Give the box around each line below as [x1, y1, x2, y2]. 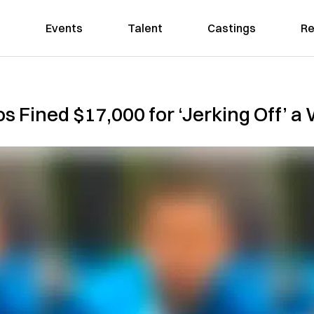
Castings [207, 21, 256, 35]
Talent [127, 21, 163, 35]
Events [45, 21, 83, 35]
